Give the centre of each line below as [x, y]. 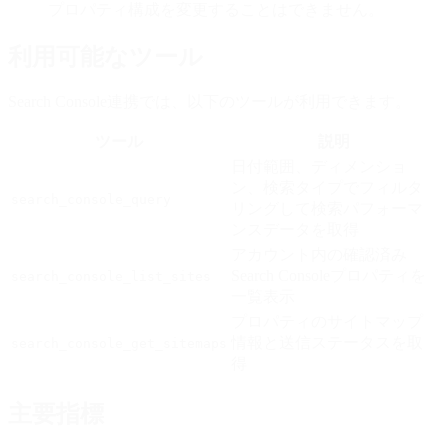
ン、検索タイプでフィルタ [327, 188]
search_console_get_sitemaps [119, 344]
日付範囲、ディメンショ [319, 167]
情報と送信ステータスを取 [327, 343]
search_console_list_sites [111, 277]
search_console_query [91, 200]
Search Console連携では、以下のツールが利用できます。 [209, 102]
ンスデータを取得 [295, 230]
